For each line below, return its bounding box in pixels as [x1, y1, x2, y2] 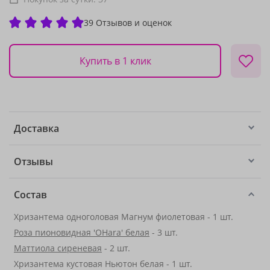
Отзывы [14, 155, 53, 168]
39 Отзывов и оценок [84, 16, 172, 28]
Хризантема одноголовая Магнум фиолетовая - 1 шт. [14, 211, 233, 222]
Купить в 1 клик [79, 54, 151, 67]
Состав [14, 188, 47, 201]
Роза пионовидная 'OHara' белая [14, 227, 149, 238]
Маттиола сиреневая [14, 242, 102, 254]
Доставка [14, 122, 59, 135]
